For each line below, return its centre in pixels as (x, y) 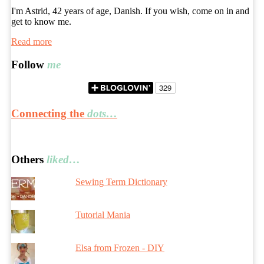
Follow (29, 64)
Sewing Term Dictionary (121, 182)
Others (29, 159)
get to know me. (41, 22)
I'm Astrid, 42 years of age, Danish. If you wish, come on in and (130, 11)
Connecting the (49, 114)
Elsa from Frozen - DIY (120, 248)
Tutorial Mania (103, 215)
